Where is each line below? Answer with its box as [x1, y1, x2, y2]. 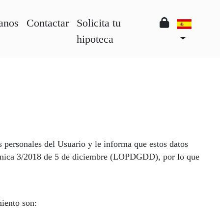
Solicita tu [76, 17, 121, 29]
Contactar [26, 17, 69, 29]
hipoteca [76, 33, 113, 45]
